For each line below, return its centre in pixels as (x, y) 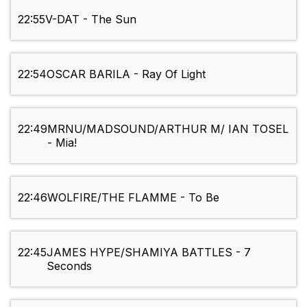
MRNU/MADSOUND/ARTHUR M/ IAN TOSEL (168, 129)
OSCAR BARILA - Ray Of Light (126, 74)
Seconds (69, 266)
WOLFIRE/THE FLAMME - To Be (133, 198)
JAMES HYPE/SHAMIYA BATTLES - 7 (149, 253)
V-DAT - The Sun (91, 20)
